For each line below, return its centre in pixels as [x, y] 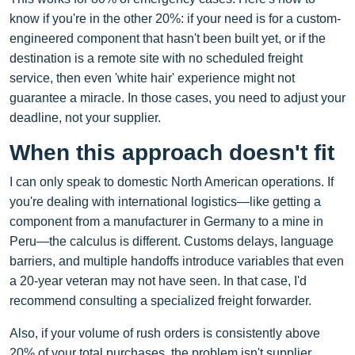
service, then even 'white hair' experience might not [152, 78]
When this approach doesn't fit [172, 152]
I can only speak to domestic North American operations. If [172, 181]
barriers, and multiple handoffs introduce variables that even [177, 261]
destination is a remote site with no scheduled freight [156, 58]
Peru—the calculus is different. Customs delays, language [172, 241]
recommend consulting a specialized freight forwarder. [160, 300]
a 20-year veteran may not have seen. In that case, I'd [158, 281]
